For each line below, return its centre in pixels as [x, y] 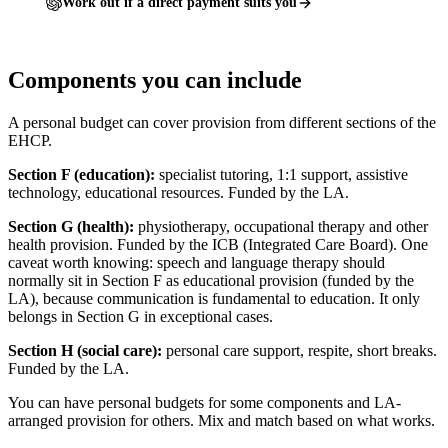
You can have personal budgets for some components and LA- [204, 402]
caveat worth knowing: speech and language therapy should [196, 262]
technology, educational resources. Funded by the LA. [178, 192]
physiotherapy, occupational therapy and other [281, 226]
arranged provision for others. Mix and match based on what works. [221, 420]
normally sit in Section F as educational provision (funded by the [211, 280]
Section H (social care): [85, 350]
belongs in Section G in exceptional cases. [140, 316]
